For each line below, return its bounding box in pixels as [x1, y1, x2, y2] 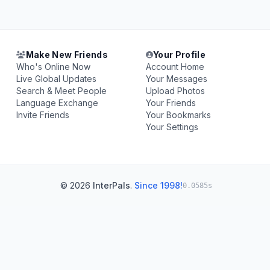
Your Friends [145, 98, 196, 108]
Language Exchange [16, 98, 99, 108]
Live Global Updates [16, 74, 97, 84]
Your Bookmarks [145, 110, 211, 120]
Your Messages [145, 74, 207, 84]
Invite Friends [16, 110, 70, 120]
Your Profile [152, 49, 206, 60]
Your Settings [145, 122, 198, 132]
